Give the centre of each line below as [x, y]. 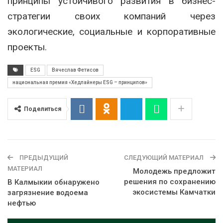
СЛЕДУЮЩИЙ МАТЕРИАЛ [165, 158]
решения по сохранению [170, 182]
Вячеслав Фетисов [75, 70]
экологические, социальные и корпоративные [111, 32]
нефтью [22, 203]
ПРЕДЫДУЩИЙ [43, 158]
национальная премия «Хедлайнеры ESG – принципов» [80, 83]
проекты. [27, 47]
